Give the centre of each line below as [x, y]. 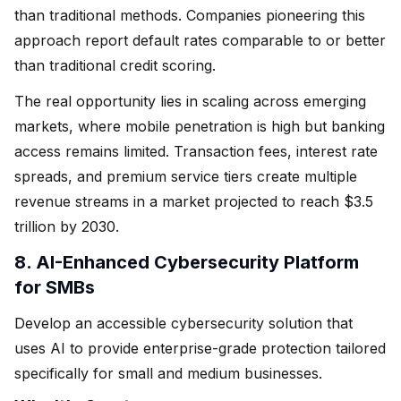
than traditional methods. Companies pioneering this [190, 15]
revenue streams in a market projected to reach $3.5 [194, 201]
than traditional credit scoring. [115, 65]
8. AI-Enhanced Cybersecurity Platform [187, 262]
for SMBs [55, 287]
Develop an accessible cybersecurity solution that [183, 323]
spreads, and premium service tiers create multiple [186, 176]
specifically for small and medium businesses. [168, 373]
